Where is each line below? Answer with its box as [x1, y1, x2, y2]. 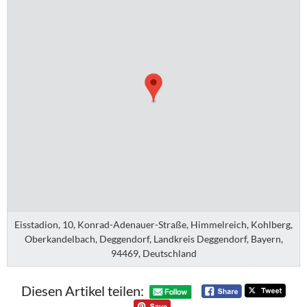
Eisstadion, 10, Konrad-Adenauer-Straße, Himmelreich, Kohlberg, [14, 218, 293, 230]
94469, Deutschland [110, 247, 197, 259]
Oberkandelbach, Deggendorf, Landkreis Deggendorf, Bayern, [24, 232, 283, 245]
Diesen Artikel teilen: [21, 282, 144, 299]
